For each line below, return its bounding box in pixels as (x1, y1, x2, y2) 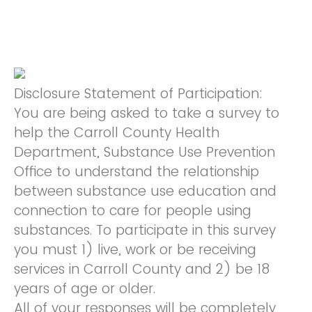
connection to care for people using (14, 201, 251, 220)
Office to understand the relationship (14, 162, 259, 181)
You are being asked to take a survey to (14, 104, 279, 123)
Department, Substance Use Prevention (14, 143, 275, 162)
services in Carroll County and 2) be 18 (14, 260, 270, 279)
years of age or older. (14, 279, 155, 298)
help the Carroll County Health (14, 123, 219, 142)
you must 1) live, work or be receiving (14, 240, 256, 259)
